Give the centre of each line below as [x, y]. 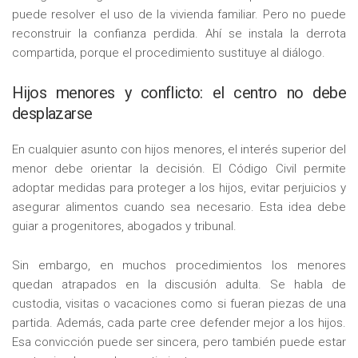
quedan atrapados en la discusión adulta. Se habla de [179, 284]
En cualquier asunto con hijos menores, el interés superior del [179, 150]
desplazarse [52, 114]
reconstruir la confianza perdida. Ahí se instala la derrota [179, 34]
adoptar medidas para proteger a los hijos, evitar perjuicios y [179, 188]
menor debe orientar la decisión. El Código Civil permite [179, 169]
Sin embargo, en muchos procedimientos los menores [179, 265]
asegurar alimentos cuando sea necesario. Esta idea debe [179, 207]
